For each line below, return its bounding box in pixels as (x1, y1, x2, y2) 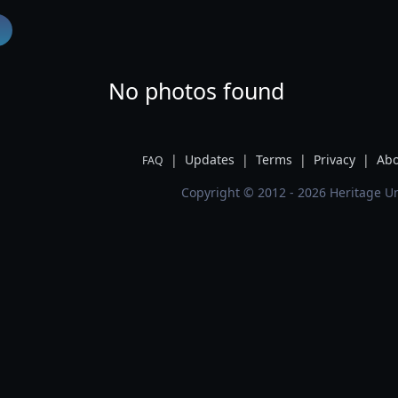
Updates (184, 151, 235, 168)
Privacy (313, 151, 355, 168)
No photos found (107, 76, 291, 106)
